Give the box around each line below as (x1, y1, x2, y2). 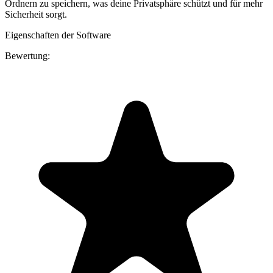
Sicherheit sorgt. (5, 9, 67, 20)
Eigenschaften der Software (5, 30, 111, 41)
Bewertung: (5, 51, 50, 62)
